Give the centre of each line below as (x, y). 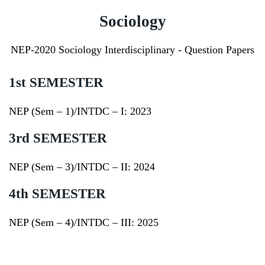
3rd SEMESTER (58, 138)
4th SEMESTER (57, 194)
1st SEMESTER (56, 83)
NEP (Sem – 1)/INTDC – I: (70, 112)
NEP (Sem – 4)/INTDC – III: (73, 223)
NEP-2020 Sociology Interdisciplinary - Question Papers (132, 50)
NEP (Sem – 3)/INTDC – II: (71, 167)
